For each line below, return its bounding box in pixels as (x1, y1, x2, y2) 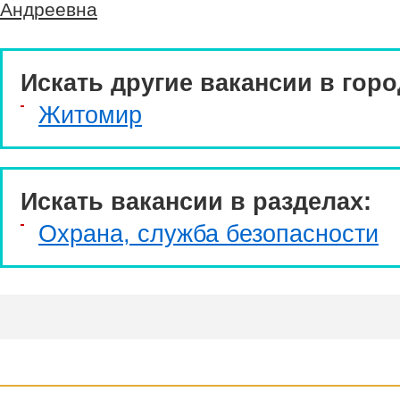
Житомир (38, 101, 142, 129)
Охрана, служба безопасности (38, 220, 379, 247)
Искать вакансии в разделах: (21, 187, 371, 215)
